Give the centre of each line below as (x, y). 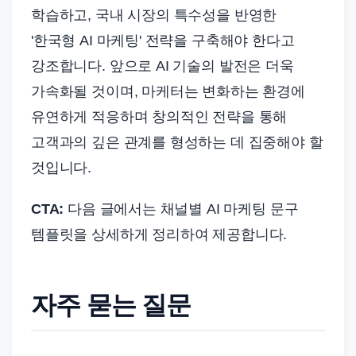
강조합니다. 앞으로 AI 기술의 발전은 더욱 (163, 66)
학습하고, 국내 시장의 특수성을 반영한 (154, 15)
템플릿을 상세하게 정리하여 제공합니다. (159, 235)
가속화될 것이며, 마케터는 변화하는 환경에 (168, 92)
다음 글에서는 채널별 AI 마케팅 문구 (181, 209)
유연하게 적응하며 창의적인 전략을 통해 (159, 117)
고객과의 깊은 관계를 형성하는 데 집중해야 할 (177, 143)
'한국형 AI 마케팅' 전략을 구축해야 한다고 (163, 41)
